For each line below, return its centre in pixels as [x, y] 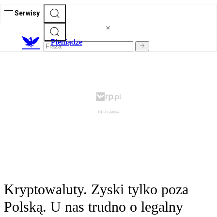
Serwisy [27, 13]
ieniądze [69, 42]
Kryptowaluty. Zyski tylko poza [96, 189]
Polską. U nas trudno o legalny [93, 207]
